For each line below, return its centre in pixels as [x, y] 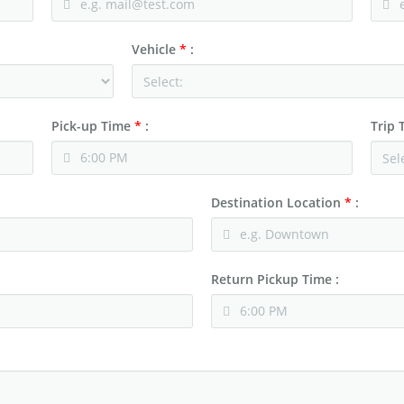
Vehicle [155, 49]
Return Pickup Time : [275, 279]
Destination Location [278, 202]
